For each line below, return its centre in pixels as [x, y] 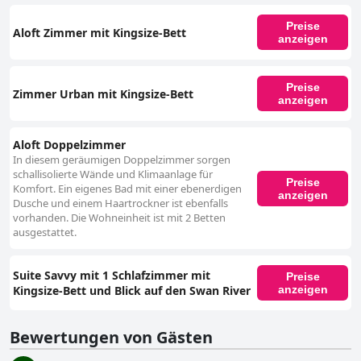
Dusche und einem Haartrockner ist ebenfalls [120, 203]
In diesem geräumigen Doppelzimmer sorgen [122, 160]
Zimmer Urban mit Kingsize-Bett [103, 93]
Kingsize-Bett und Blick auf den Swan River [132, 291]
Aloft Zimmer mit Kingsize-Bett [100, 32]
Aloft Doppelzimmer [69, 145]
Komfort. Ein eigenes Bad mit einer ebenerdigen [127, 189]
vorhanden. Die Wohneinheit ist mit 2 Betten [119, 218]
